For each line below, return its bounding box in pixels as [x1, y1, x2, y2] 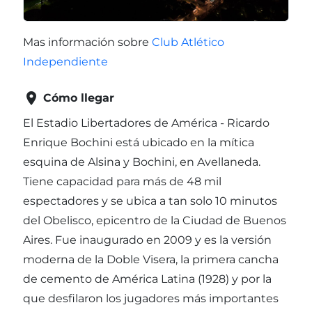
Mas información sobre [23, 36, 152, 49]
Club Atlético [152, 36, 224, 49]
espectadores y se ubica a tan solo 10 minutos [23, 194, 277, 208]
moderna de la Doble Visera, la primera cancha [23, 253, 279, 267]
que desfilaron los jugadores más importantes [23, 292, 279, 306]
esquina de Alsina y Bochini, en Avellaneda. [23, 155, 260, 169]
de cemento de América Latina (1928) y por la [23, 272, 272, 286]
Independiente [23, 55, 108, 69]
